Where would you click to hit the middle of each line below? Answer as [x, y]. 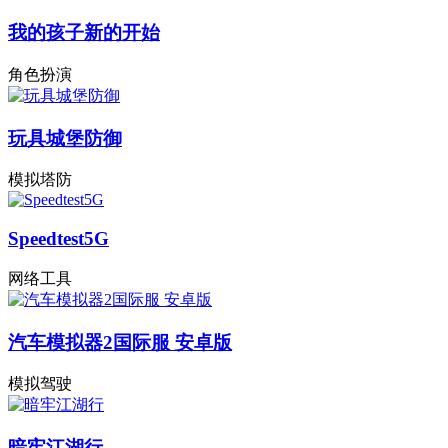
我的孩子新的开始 [84, 33]
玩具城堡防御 [65, 138]
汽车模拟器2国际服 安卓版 [120, 342]
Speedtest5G [58, 239]
